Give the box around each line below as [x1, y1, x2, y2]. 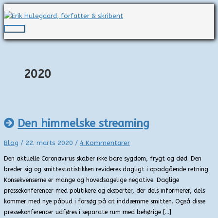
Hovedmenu [14, 29, 52, 37]
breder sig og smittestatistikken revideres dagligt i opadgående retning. [4, 165, 210, 173]
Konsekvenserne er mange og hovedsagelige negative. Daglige [4, 176, 179, 183]
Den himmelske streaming [18, 117, 150, 130]
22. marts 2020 [25, 138, 75, 147]
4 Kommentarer [80, 138, 130, 147]
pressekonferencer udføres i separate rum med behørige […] [4, 208, 171, 216]
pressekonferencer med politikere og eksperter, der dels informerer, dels [4, 187, 205, 194]
